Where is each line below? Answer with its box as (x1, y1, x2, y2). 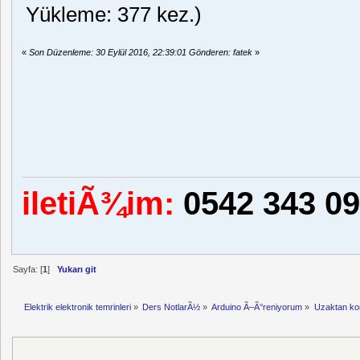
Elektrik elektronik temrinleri (23, 302, 131, 313)
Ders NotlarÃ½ (142, 302, 201, 313)
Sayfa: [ (12, 264, 43, 274)
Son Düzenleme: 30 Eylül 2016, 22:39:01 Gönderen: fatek (29, 47, 253, 58)
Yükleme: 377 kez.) (26, 3, 202, 27)
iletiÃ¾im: (22, 185, 175, 221)
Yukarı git (56, 264, 96, 274)
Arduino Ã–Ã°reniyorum (211, 302, 303, 313)
